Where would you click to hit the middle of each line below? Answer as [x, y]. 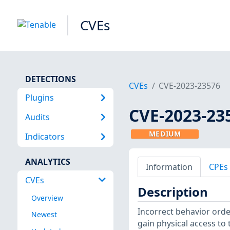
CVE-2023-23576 [190, 86]
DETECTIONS [50, 79]
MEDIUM [165, 134]
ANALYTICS [47, 161]
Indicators [45, 137]
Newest [44, 215]
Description [172, 192]
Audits [37, 117]
